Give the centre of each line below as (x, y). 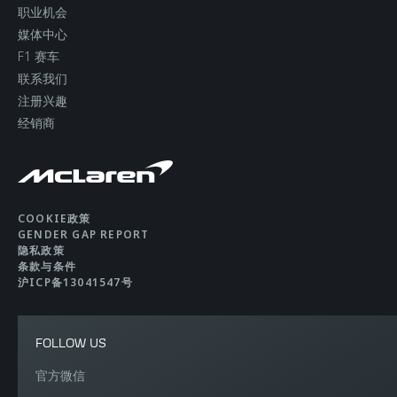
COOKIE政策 (54, 219)
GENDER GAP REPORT (84, 235)
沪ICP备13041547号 (75, 283)
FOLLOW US (71, 343)
